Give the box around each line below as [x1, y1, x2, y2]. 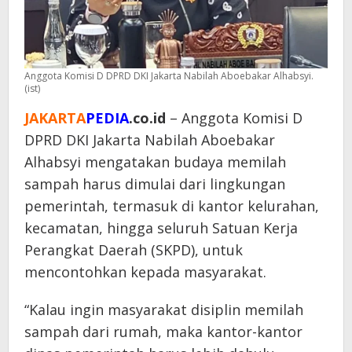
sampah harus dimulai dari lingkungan [24, 174, 285, 193]
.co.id [129, 108, 166, 127]
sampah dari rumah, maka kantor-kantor [24, 321, 302, 341]
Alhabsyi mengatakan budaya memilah [24, 152, 286, 171]
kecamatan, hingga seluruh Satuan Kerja [24, 218, 298, 237]
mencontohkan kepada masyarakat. [24, 262, 266, 281]
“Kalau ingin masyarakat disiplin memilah [24, 299, 303, 319]
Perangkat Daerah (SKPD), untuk [24, 240, 243, 259]
